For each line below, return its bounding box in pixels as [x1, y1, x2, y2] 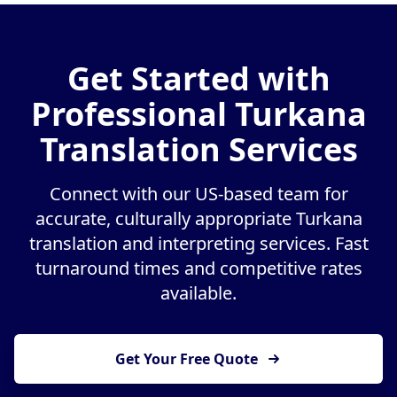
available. [160, 281, 237, 306]
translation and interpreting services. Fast [28, 231, 369, 256]
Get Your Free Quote [114, 349, 258, 370]
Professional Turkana [30, 92, 367, 136]
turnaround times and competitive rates [35, 256, 362, 281]
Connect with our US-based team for [49, 182, 348, 206]
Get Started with [66, 57, 331, 101]
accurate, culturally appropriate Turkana [35, 206, 362, 231]
